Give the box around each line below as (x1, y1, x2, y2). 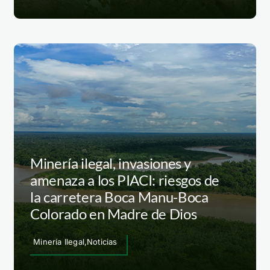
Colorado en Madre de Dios (30, 205, 197, 222)
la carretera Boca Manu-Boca (30, 188, 209, 206)
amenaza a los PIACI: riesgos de (30, 171, 220, 189)
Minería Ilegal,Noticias (33, 237, 118, 246)
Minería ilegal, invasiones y (30, 154, 192, 172)
